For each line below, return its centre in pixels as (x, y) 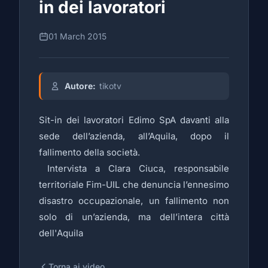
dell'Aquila (61, 233)
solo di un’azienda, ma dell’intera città (134, 217)
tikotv (110, 86)
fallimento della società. (89, 152)
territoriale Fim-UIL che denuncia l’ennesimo (134, 185)
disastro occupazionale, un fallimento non (134, 201)
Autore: (80, 86)
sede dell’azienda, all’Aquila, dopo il (134, 136)
